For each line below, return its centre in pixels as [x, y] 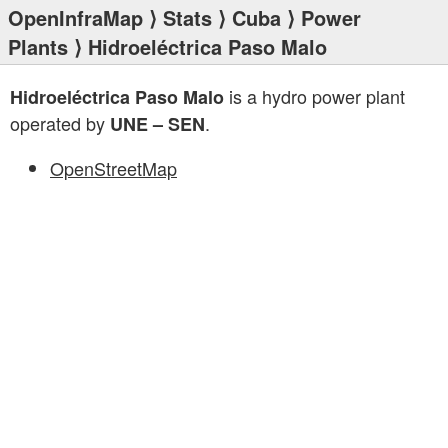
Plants [38, 46]
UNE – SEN [157, 124]
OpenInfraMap [75, 17]
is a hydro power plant [314, 96]
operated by [60, 123]
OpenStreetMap [113, 168]
